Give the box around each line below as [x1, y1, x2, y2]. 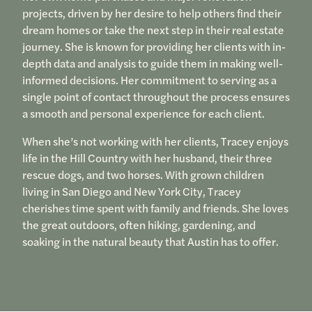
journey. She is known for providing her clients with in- [22, 38, 286, 55]
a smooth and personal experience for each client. [22, 105, 265, 122]
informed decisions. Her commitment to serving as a [22, 72, 276, 88]
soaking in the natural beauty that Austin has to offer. [22, 233, 279, 250]
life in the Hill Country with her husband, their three [22, 150, 272, 166]
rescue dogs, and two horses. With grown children [22, 166, 264, 183]
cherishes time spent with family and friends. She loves [22, 200, 288, 217]
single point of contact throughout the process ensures [22, 88, 290, 105]
